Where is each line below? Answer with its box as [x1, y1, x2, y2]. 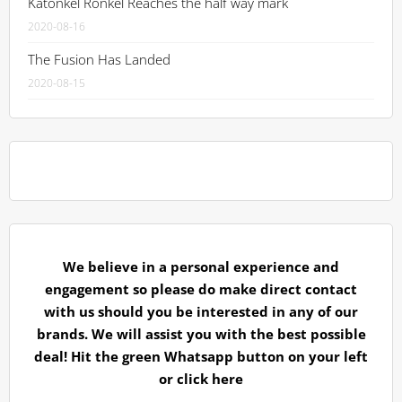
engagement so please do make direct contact [45, 279, 357, 298]
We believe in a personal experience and [63, 257, 339, 275]
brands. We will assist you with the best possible [36, 324, 366, 343]
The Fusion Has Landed [28, 49, 170, 68]
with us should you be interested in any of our [44, 301, 358, 320]
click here [177, 369, 243, 388]
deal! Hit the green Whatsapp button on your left [34, 346, 368, 365]
